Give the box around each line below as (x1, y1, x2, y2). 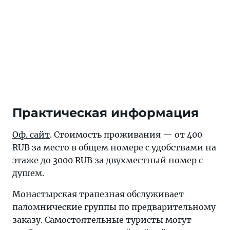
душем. (12, 168, 44, 179)
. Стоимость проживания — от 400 (50, 129, 202, 140)
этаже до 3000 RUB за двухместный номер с (12, 155, 203, 166)
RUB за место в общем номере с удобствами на (12, 142, 216, 153)
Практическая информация (12, 105, 199, 121)
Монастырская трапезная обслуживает (12, 189, 184, 200)
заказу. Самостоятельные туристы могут (12, 215, 191, 225)
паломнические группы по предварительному (12, 202, 216, 213)
